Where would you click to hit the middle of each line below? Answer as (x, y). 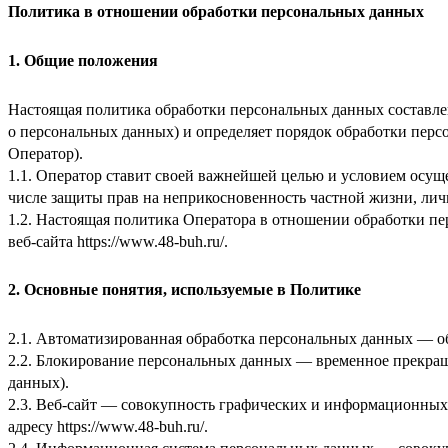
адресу (32, 427)
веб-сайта (42, 241)
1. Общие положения (83, 60)
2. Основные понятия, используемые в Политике (184, 290)
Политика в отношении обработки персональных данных (216, 12)
